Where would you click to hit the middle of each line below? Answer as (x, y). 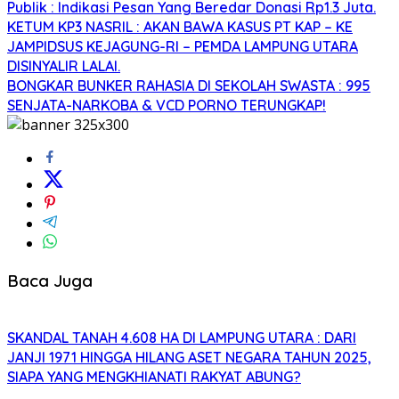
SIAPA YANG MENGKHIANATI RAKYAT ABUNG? (154, 376)
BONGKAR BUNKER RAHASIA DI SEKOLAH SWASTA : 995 (189, 86)
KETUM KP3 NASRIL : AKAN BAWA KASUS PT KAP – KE (180, 27)
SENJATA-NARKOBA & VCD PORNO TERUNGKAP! (167, 106)
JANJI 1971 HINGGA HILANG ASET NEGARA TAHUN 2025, (189, 357)
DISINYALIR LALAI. (64, 66)
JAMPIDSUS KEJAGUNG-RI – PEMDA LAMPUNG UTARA (183, 47)
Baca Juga (50, 281)
